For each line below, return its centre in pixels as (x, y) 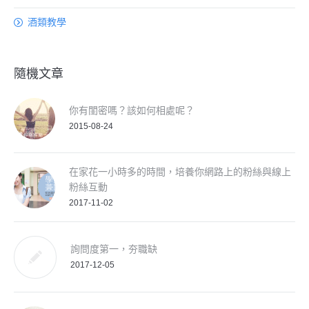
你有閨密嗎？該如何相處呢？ (132, 110)
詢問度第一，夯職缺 (114, 249)
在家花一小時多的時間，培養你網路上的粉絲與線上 (180, 172)
